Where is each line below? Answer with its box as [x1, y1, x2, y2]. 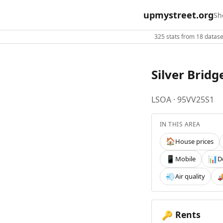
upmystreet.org [143, 8, 214, 21]
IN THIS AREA [160, 119, 201, 128]
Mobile [175, 154, 196, 164]
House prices [175, 136, 214, 146]
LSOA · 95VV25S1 [151, 94, 214, 105]
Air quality [175, 172, 206, 181]
